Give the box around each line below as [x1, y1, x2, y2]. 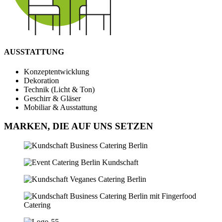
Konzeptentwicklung [24, 67, 89, 76]
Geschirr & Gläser [24, 94, 81, 103]
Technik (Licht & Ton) [24, 85, 95, 94]
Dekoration [24, 76, 59, 85]
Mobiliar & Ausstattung [24, 103, 97, 111]
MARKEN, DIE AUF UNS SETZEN [4, 121, 153, 132]
